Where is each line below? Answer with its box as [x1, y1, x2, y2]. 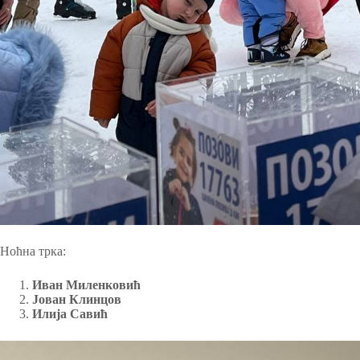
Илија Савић [32, 306, 108, 321]
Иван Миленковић [32, 277, 141, 292]
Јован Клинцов [32, 292, 121, 306]
